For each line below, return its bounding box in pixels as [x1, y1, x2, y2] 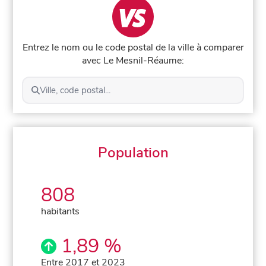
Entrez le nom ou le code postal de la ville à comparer [22, 40, 244, 54]
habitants [41, 204, 80, 218]
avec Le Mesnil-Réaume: [82, 53, 184, 67]
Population [97, 142, 169, 162]
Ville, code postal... [39, 84, 110, 96]
